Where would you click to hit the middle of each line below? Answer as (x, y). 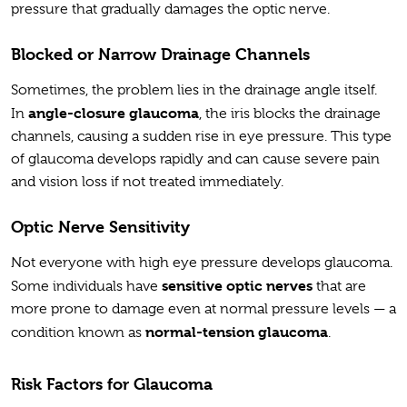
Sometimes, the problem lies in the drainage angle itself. (194, 90)
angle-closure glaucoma (114, 114)
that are (339, 287)
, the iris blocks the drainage (290, 114)
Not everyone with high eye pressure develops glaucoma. (202, 263)
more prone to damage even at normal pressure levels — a (203, 309)
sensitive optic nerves (237, 286)
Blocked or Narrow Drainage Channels (160, 55)
